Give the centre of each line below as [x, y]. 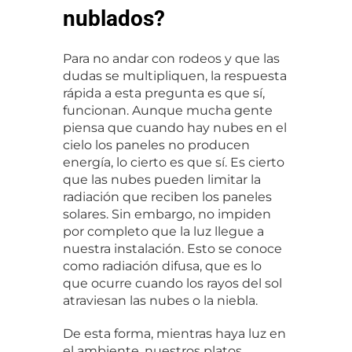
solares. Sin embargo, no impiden [167, 214]
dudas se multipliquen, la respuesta [175, 76]
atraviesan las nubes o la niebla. [160, 301]
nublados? [114, 18]
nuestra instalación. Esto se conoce [172, 249]
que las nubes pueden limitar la [162, 180]
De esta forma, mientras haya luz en [174, 334]
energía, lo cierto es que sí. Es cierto [174, 163]
